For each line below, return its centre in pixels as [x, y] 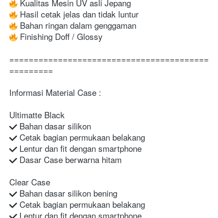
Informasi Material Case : [55, 92]
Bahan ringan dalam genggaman [77, 25]
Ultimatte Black [37, 114]
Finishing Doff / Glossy [60, 36]
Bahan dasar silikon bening [67, 193]
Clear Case [30, 182]
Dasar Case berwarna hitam [69, 159]
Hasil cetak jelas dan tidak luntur [78, 14]
